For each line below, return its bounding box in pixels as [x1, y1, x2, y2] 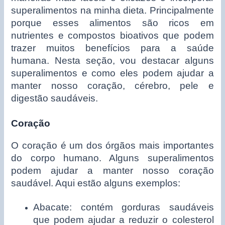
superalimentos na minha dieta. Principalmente [11, 5, 214, 16]
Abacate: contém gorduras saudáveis [33, 201, 214, 212]
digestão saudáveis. [11, 93, 98, 104]
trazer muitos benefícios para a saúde [11, 43, 214, 54]
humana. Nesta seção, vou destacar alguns [11, 55, 214, 66]
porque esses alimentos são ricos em [11, 18, 214, 29]
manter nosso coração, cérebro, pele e [11, 80, 214, 91]
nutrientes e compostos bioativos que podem [11, 30, 214, 41]
